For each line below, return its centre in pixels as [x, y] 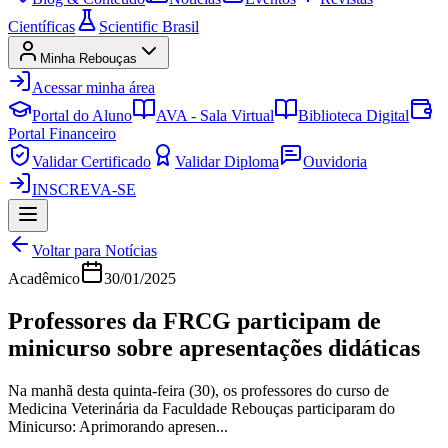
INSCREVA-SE [84, 189]
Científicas [41, 26]
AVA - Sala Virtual [215, 115]
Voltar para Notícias [94, 250]
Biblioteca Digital [353, 115]
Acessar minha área [93, 87]
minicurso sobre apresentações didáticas [214, 347]
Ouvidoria [335, 161]
